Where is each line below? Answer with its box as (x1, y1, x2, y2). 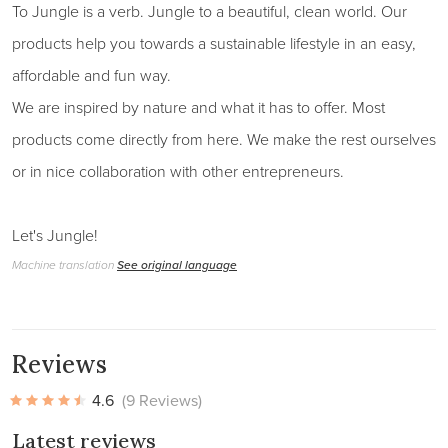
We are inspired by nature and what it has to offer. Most (12, 96, 385, 119)
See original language (117, 256, 237, 274)
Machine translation (12, 256, 117, 275)
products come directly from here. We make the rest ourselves (12, 128, 436, 151)
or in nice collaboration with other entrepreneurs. (12, 160, 344, 183)
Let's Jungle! (12, 224, 98, 247)
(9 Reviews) (122, 389, 202, 412)
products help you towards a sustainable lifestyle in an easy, (12, 32, 416, 55)
